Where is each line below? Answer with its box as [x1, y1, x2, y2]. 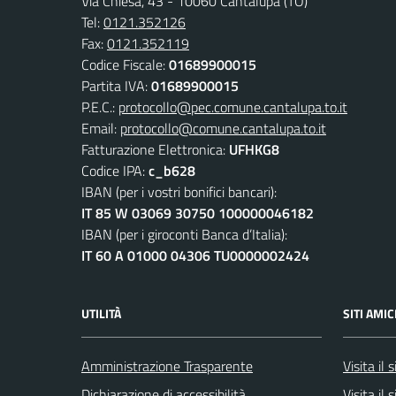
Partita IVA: [81, 74, 151, 96]
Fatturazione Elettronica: [81, 138, 229, 160]
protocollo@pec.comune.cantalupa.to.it [118, 95, 347, 118]
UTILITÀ [81, 303, 121, 323]
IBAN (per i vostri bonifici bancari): [81, 180, 277, 202]
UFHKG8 [229, 138, 279, 160]
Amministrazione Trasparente [81, 354, 253, 377]
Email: [81, 117, 120, 139]
